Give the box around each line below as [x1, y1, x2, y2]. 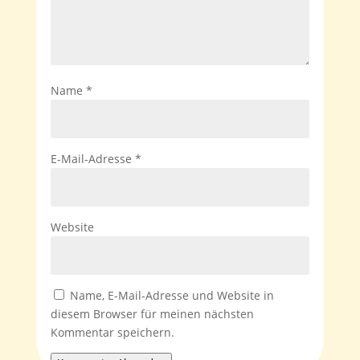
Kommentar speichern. [50, 324, 174, 340]
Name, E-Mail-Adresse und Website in [69, 287, 274, 303]
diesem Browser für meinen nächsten [50, 305, 254, 321]
